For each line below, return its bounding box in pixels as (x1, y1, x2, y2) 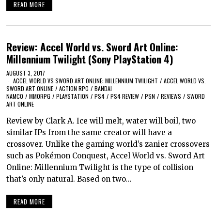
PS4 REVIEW (110, 92, 139, 101)
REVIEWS (161, 92, 182, 101)
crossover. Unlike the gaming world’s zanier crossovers (6, 139, 210, 149)
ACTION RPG (59, 84, 89, 93)
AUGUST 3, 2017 (6, 69, 46, 77)
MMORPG (29, 92, 51, 101)
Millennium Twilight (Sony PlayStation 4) (6, 51, 174, 67)
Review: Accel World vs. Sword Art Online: (6, 39, 179, 55)
